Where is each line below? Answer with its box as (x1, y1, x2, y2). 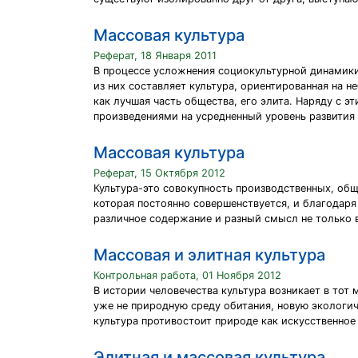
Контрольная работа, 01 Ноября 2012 (93, 269, 281, 281)
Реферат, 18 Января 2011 (93, 50, 217, 62)
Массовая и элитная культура (93, 245, 325, 265)
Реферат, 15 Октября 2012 (93, 167, 225, 179)
